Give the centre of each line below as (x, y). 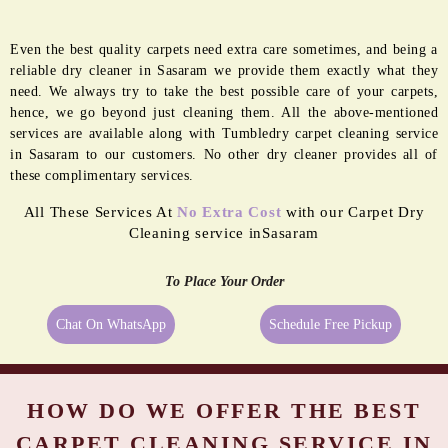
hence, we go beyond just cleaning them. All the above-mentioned (224, 113)
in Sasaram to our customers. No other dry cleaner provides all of (224, 155)
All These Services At (100, 212)
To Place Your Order (224, 282)
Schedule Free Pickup (330, 325)
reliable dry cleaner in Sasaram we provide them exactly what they (224, 71)
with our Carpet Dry (353, 212)
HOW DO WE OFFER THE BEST (224, 411)
